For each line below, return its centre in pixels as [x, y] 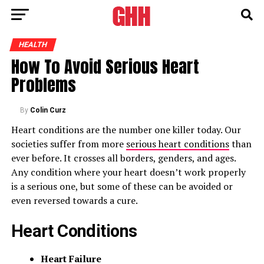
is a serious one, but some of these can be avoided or [122, 186]
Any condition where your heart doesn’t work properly [128, 172]
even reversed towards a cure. [74, 200]
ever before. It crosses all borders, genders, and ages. [123, 158]
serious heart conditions [177, 144]
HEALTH [33, 44]
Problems [43, 85]
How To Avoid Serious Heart [105, 66]
